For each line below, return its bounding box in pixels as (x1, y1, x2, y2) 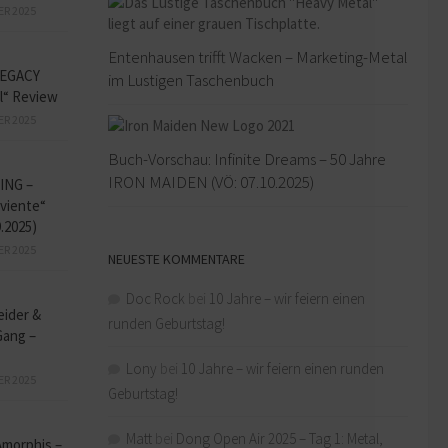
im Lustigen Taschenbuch (108, 68, 274, 91)
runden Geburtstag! (108, 313, 225, 333)
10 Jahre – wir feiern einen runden (181, 358, 384, 378)
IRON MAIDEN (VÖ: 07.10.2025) (108, 170, 314, 193)
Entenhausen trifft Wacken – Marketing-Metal (108, 45, 408, 68)
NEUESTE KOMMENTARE (108, 249, 245, 268)
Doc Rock (126, 288, 185, 308)
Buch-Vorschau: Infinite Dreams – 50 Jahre (108, 147, 386, 170)
